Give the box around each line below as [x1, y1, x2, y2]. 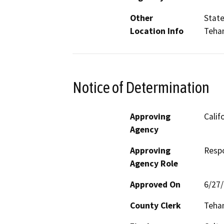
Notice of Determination [72, 78, 209, 96]
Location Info [130, 25, 183, 37]
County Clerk [130, 199, 181, 211]
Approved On [130, 178, 180, 190]
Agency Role [130, 157, 178, 169]
